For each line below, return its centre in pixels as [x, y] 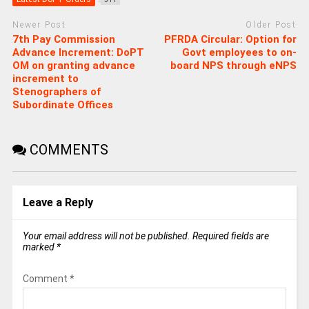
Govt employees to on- [240, 52]
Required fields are [230, 236]
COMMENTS [67, 149]
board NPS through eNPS [234, 65]
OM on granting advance [73, 65]
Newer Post [39, 25]
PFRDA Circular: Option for [231, 39]
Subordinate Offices [62, 104]
